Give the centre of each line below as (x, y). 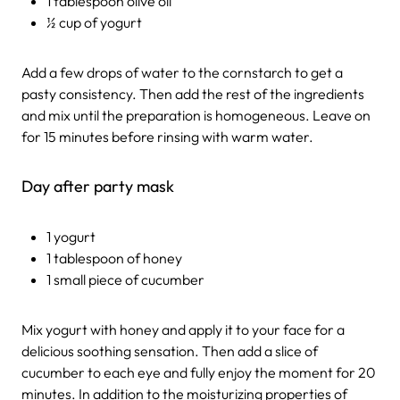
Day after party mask (98, 187)
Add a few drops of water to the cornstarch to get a (182, 73)
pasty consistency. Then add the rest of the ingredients (193, 94)
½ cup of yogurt (94, 23)
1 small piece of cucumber (125, 280)
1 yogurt (71, 237)
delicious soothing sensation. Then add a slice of (170, 351)
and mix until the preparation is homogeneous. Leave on (196, 116)
